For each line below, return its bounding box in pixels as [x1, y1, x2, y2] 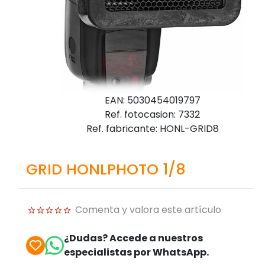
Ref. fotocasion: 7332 [105, 107, 201, 121]
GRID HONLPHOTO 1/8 [26, 158, 186, 180]
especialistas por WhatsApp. [64, 245, 209, 259]
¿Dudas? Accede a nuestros [64, 231, 203, 245]
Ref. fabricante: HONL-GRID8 [86, 121, 219, 135]
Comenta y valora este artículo [75, 202, 221, 216]
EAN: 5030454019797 [104, 93, 201, 107]
